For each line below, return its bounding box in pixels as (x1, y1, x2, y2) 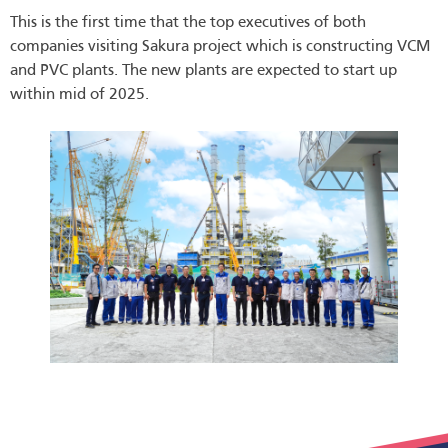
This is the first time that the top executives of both (10, 15, 366, 32)
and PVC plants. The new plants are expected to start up (10, 63, 397, 80)
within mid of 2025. (10, 87, 149, 104)
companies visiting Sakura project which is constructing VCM (10, 39, 430, 56)
